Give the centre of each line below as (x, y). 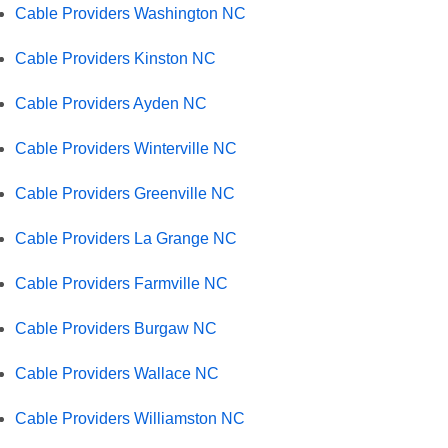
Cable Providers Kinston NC (115, 58)
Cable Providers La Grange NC (126, 238)
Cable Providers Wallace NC (117, 373)
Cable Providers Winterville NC (126, 148)
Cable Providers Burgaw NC (116, 328)
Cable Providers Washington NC (130, 13)
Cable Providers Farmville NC (121, 283)
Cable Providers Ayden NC (111, 103)
